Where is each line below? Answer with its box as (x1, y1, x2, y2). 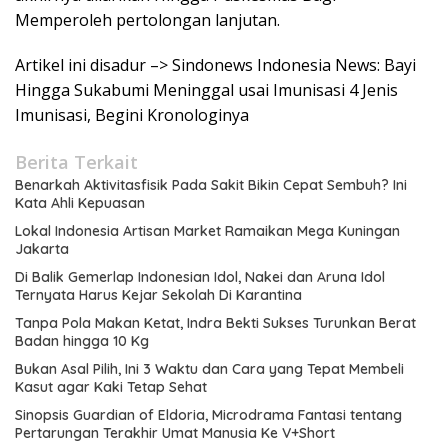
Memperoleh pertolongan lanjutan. (15, 9, 280, 31)
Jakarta (15, 240, 69, 258)
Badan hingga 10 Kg (15, 332, 149, 350)
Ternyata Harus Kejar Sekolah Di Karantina (15, 286, 302, 304)
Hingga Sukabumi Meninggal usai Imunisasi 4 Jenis (15, 79, 398, 101)
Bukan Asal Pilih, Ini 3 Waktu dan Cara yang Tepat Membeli (15, 360, 404, 378)
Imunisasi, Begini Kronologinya (15, 104, 249, 126)
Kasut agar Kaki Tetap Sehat (15, 378, 207, 396)
